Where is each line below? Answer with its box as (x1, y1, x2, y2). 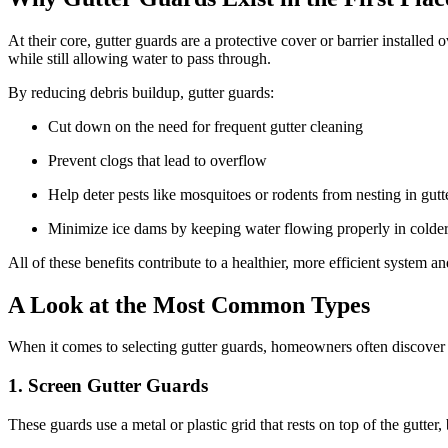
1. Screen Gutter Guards (8, 375, 208, 397)
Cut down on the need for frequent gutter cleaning (48, 117, 363, 135)
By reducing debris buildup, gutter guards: (8, 83, 274, 101)
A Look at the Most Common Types (8, 291, 370, 318)
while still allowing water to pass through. (8, 49, 271, 67)
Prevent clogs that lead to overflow (48, 151, 267, 169)
